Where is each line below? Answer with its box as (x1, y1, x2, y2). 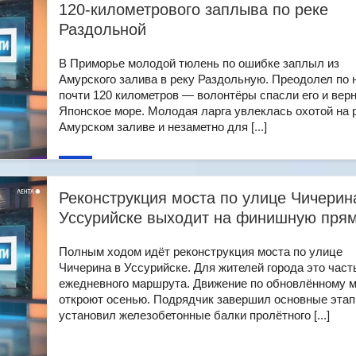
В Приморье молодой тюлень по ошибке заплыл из (59, 56, 339, 70)
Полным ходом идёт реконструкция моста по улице (59, 245, 342, 258)
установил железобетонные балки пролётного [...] (59, 308, 330, 322)
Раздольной (59, 21, 146, 38)
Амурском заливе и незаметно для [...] (59, 120, 267, 133)
